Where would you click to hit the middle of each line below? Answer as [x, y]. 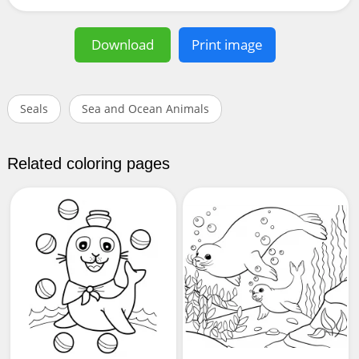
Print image [228, 44]
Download [123, 44]
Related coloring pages [88, 163]
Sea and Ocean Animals [145, 108]
